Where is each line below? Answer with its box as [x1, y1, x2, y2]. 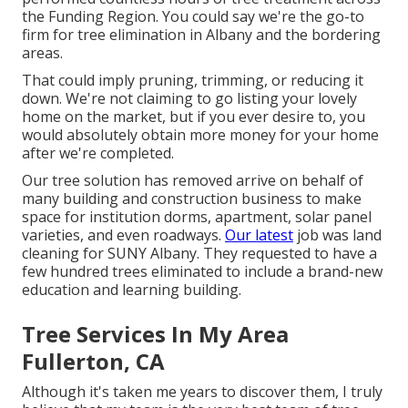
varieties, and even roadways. [22, 225, 225, 246]
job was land [293, 225, 382, 246]
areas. [22, 43, 63, 64]
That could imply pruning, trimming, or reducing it [22, 70, 363, 91]
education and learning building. [22, 280, 241, 301]
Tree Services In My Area [22, 319, 289, 350]
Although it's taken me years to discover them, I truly [22, 382, 382, 403]
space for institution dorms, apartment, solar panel [22, 207, 372, 228]
